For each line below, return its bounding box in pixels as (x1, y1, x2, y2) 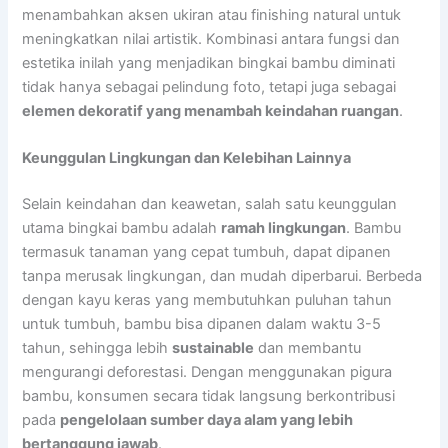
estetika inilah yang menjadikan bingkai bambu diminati (22, 53, 396, 72)
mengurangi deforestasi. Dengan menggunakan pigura (22, 363, 393, 382)
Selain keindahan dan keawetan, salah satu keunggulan (22, 195, 398, 214)
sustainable (172, 339, 255, 358)
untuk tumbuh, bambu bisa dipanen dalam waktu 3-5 (22, 315, 382, 334)
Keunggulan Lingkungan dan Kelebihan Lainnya (22, 149, 352, 168)
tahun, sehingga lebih (22, 339, 173, 358)
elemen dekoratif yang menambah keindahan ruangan (22, 101, 400, 120)
